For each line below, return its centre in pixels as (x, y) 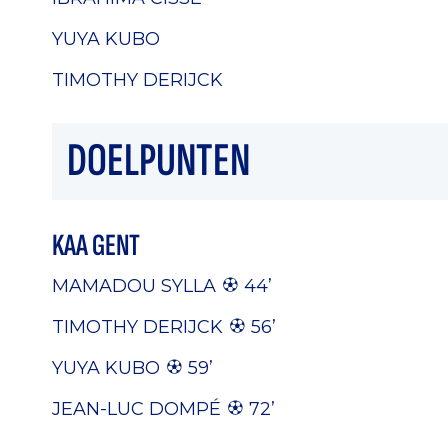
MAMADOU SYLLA (134, 286)
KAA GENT (96, 245)
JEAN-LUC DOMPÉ (136, 409)
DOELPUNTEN (158, 160)
